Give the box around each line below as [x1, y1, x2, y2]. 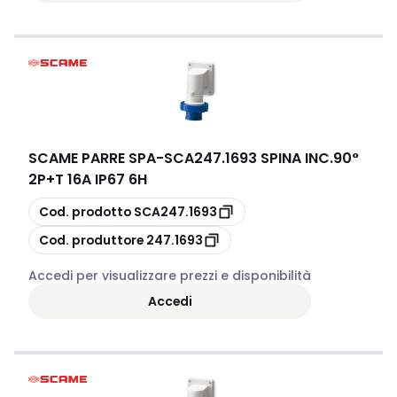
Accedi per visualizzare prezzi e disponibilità [28, 267, 311, 284]
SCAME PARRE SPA [28, 148, 156, 168]
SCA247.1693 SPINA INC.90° [164, 148, 359, 168]
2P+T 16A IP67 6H [28, 169, 147, 190]
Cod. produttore [39, 230, 144, 249]
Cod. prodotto [39, 202, 131, 221]
